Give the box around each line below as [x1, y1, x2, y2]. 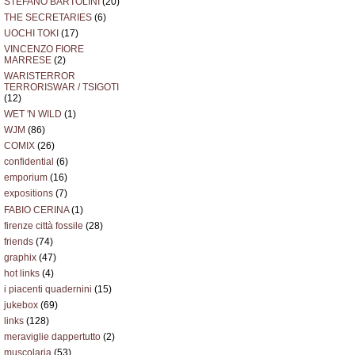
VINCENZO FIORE [4, 43, 84, 55]
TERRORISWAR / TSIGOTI [4, 81, 119, 93]
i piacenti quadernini [4, 283, 92, 295]
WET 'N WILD [4, 109, 62, 120]
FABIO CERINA [4, 204, 69, 216]
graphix [4, 251, 36, 263]
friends [4, 235, 33, 247]
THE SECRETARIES [4, 11, 92, 23]
